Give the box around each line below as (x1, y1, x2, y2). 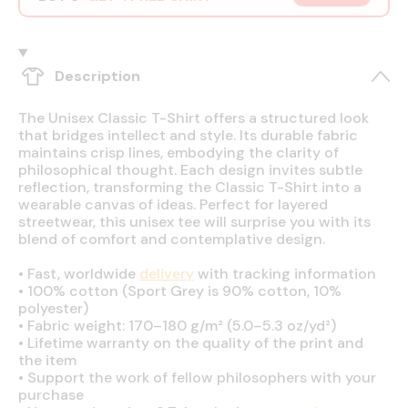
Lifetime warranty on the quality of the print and (24, 332, 363, 352)
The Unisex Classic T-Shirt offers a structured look (18, 107, 369, 127)
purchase (18, 384, 84, 404)
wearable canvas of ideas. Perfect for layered (18, 194, 328, 214)
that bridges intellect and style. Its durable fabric (18, 125, 358, 145)
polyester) (18, 298, 88, 318)
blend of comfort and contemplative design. (18, 229, 325, 249)
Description (55, 66, 140, 87)
